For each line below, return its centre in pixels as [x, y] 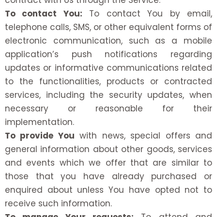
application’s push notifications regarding [108, 54]
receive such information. [58, 204]
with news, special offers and [143, 136]
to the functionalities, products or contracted [108, 82]
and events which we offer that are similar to [108, 163]
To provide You [40, 136]
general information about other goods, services [108, 149]
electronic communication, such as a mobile [108, 41]
